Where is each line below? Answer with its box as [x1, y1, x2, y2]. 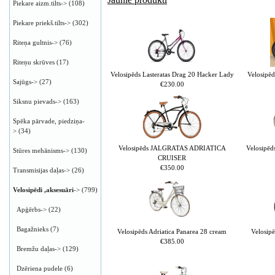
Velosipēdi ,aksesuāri [13, 186, 74, 193]
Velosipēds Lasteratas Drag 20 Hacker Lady [110, 70, 234, 78]
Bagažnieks [17, 225, 48, 233]
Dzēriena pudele [17, 265, 63, 272]
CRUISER [158, 153, 186, 161]
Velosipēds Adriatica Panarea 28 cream [117, 227, 227, 235]
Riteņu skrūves [13, 58, 55, 66]
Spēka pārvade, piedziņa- [13, 117, 85, 125]
